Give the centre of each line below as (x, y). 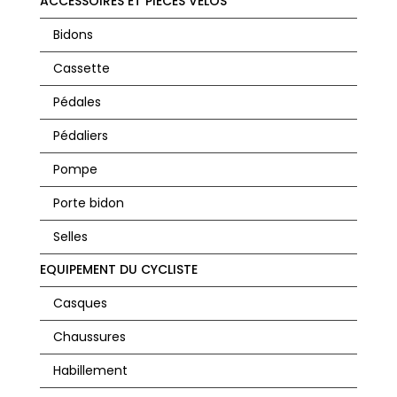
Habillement (90, 371)
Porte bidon (88, 203)
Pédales (77, 102)
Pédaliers (80, 136)
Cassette (81, 69)
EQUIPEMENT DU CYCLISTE (118, 270)
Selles (70, 237)
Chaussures (89, 337)
